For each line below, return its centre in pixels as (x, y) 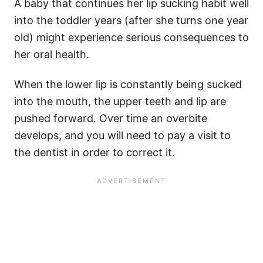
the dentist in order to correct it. (95, 153)
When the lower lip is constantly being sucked (128, 85)
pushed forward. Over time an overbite (111, 119)
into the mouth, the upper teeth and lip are (120, 102)
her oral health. (52, 55)
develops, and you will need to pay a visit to (122, 136)
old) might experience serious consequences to (131, 38)
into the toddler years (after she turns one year (131, 21)
